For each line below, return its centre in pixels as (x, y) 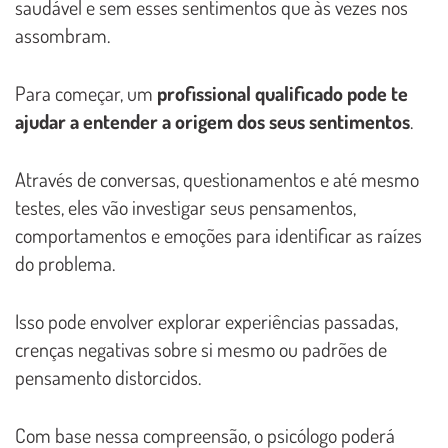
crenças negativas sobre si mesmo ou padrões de (201, 349)
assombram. (62, 35)
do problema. (65, 263)
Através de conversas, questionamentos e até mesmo (217, 179)
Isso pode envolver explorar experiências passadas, (206, 321)
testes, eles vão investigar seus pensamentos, (185, 207)
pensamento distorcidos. (108, 377)
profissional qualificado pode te (282, 93)
